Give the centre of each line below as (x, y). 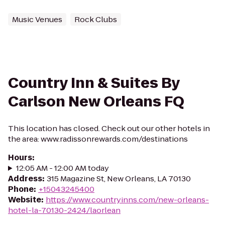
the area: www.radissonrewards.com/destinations (98, 139)
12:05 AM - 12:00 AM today (62, 168)
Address (25, 179)
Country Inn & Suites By (94, 83)
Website (25, 200)
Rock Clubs (96, 19)
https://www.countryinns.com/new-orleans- (127, 200)
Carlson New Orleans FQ (96, 102)
